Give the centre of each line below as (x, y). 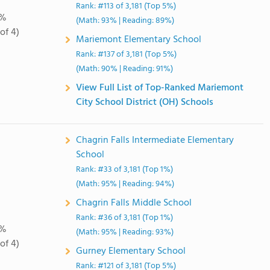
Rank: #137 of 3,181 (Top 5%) (127, 55)
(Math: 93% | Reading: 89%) (125, 21)
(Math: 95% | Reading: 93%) (125, 232)
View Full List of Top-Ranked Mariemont (160, 88)
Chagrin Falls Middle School (134, 203)
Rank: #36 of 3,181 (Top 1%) (125, 218)
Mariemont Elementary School (139, 40)
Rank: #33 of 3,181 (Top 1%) (125, 170)
